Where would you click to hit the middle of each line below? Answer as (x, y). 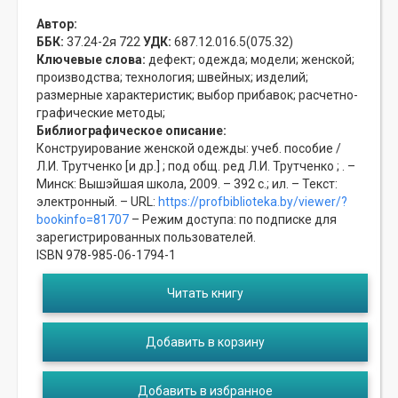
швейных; (224, 78)
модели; (273, 60)
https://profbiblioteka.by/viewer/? (251, 202)
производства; (80, 78)
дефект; (172, 60)
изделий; (281, 78)
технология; (159, 78)
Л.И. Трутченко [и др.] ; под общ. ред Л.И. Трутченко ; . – (196, 167)
